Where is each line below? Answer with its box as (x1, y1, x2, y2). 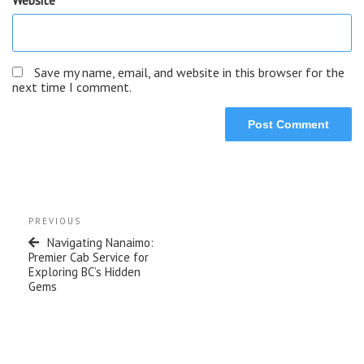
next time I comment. (12, 78, 132, 95)
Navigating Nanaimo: (47, 234, 154, 250)
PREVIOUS (28, 214, 81, 227)
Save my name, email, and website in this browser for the (34, 63, 344, 80)
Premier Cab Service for (28, 249, 149, 265)
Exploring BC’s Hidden (28, 263, 141, 279)
